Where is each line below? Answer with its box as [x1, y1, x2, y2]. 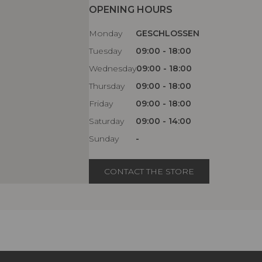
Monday [89, 28, 123, 39]
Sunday [89, 133, 119, 144]
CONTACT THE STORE [104, 166, 195, 177]
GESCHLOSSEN [136, 28, 200, 39]
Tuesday [89, 46, 122, 57]
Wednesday [89, 63, 137, 74]
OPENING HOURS [89, 4, 173, 16]
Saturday [89, 116, 125, 127]
